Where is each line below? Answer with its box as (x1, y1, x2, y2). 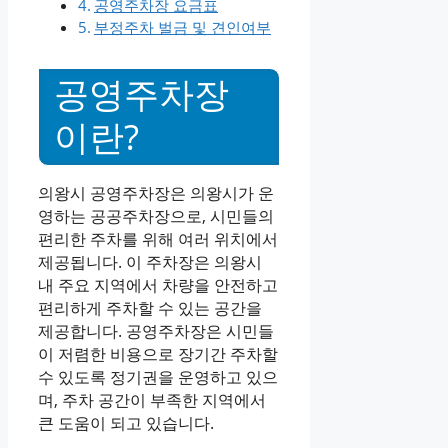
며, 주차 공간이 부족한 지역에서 (38, 388, 266, 411)
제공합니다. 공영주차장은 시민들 (38, 319, 274, 342)
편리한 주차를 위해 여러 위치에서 (38, 227, 278, 250)
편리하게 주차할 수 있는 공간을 (38, 296, 262, 319)
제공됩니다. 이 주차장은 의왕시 (38, 250, 262, 273)
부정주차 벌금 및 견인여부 (94, 17, 272, 38)
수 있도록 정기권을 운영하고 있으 (38, 365, 278, 388)
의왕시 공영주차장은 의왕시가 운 (38, 181, 274, 204)
